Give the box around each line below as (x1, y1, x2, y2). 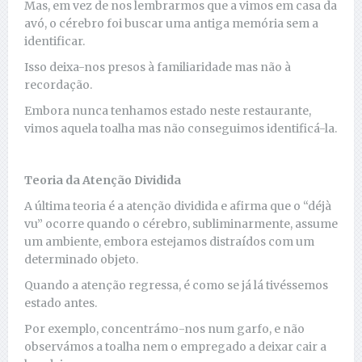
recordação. (24, 77, 92, 92)
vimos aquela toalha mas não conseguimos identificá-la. (24, 120, 337, 136)
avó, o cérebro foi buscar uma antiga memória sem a (24, 15, 318, 31)
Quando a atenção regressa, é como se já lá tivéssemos (24, 277, 328, 293)
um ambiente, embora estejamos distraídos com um (24, 234, 314, 249)
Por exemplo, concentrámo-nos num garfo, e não (24, 321, 305, 336)
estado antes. (24, 295, 97, 310)
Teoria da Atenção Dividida (24, 172, 181, 187)
